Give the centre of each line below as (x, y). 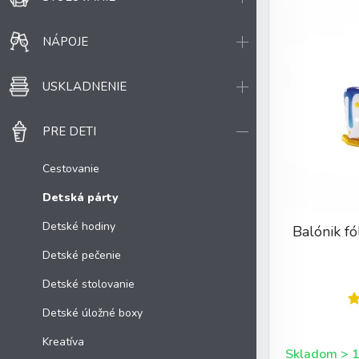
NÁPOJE (65, 42)
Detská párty (80, 197)
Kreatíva (63, 341)
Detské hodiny (79, 226)
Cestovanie (71, 168)
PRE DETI (69, 131)
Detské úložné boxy (93, 313)
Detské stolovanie (89, 284)
